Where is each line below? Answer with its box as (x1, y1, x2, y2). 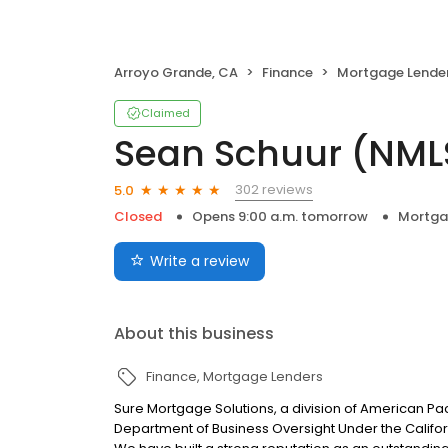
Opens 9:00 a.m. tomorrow (192, 207, 368, 226)
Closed (114, 207, 162, 226)
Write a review (150, 251, 249, 271)
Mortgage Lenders (203, 367, 323, 386)
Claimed (141, 105, 190, 121)
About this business (114, 322, 274, 345)
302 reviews (235, 180, 313, 199)
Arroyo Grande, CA (114, 63, 238, 82)
